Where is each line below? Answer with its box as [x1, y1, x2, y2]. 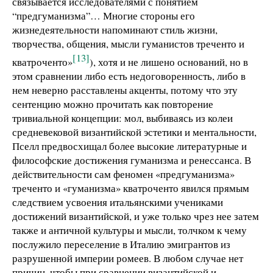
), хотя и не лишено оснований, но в [90, 54, 248, 69]
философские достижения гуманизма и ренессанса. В [12, 152, 251, 167]
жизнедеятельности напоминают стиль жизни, [12, 23, 218, 37]
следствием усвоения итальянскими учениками [12, 194, 223, 209]
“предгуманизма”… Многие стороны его [12, 9, 195, 23]
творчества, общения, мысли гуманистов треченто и [12, 37, 244, 51]
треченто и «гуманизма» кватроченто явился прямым [12, 180, 249, 195]
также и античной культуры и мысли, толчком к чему [12, 222, 247, 237]
